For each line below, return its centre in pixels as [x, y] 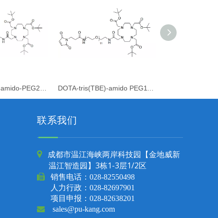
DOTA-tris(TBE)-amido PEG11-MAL [150, 88]
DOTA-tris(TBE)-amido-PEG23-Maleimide [43, 88]
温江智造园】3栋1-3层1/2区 [92, 165]
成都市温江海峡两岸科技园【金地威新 [115, 154]
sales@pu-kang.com [84, 209]
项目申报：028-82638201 [86, 198]
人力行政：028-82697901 [86, 187]
